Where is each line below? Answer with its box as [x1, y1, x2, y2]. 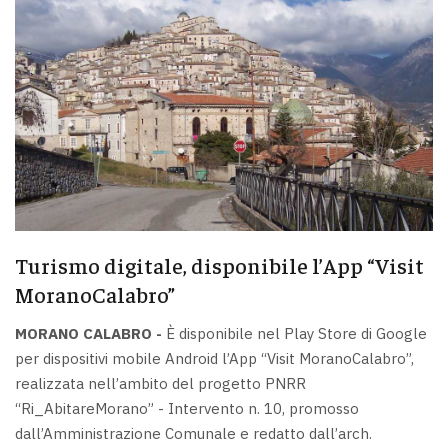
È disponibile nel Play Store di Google [162, 324, 427, 344]
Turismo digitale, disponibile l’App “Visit [15, 250, 424, 279]
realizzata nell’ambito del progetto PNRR [15, 374, 306, 394]
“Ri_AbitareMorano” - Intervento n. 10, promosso [15, 399, 359, 419]
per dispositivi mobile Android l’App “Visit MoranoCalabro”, [15, 349, 414, 369]
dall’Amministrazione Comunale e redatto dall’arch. [15, 424, 372, 444]
